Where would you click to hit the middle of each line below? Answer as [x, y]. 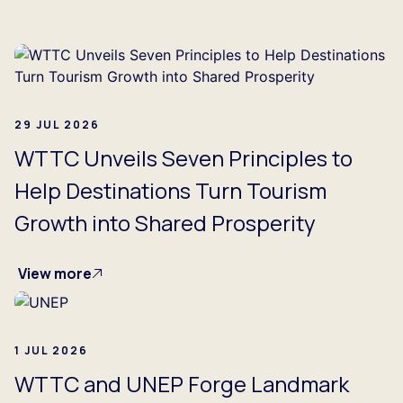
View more [55, 273]
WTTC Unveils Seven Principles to [184, 157]
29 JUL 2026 [57, 124]
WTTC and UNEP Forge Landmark [182, 384]
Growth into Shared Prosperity [165, 222]
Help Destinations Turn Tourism [170, 190]
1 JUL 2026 [51, 351]
